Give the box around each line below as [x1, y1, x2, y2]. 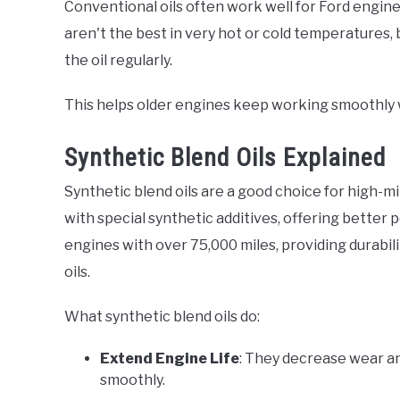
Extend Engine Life [100, 350, 239, 368]
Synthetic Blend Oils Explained [64, 143, 386, 173]
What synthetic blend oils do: [64, 308, 260, 326]
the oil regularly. [64, 52, 172, 70]
